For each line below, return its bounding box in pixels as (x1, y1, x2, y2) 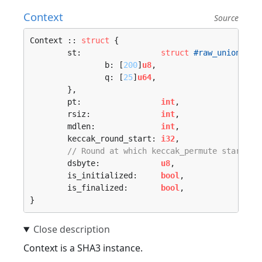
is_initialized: (67, 171, 161, 180)
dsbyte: (67, 158, 161, 168)
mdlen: (67, 122, 161, 131)
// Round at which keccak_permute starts (67, 146, 250, 156)
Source (214, 12, 239, 23)
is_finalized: (67, 183, 161, 192)
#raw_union (194, 48, 240, 57)
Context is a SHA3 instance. (23, 242, 143, 254)
